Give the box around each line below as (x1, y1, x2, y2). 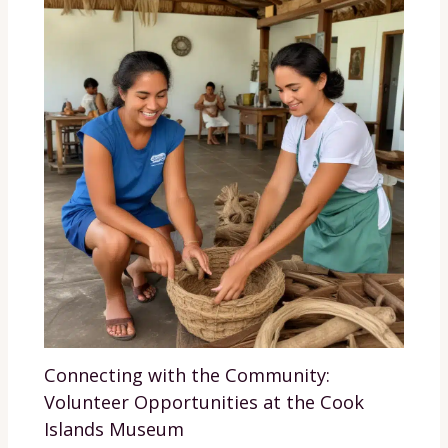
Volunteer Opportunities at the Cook (44, 390, 365, 415)
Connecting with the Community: (44, 363, 331, 388)
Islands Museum (44, 417, 185, 442)
